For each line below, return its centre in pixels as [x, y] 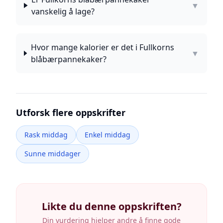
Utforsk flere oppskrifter [71, 112]
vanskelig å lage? [63, 11]
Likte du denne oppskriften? [111, 206]
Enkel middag [108, 135]
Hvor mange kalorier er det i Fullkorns [102, 47]
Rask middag [46, 135]
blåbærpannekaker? [68, 59]
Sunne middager [53, 154]
